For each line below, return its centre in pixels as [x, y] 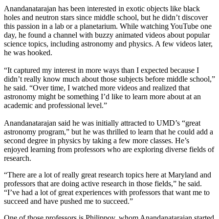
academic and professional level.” [55, 106]
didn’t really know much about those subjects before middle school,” [109, 79]
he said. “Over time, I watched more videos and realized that [97, 88]
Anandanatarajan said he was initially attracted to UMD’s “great [102, 123]
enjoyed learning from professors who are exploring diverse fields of [109, 150]
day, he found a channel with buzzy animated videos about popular [107, 35]
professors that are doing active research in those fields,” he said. [103, 184]
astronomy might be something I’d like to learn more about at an [102, 97]
